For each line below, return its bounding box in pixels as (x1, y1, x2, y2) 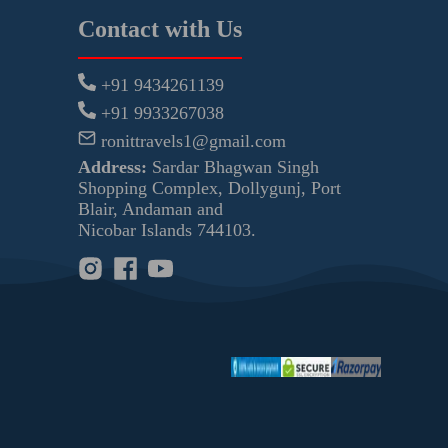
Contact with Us (78, 15, 243, 42)
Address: (78, 156, 148, 177)
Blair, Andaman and (78, 198, 224, 219)
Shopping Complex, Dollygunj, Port (78, 177, 342, 198)
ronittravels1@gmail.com (96, 130, 287, 151)
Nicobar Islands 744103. (78, 219, 257, 240)
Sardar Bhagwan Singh (147, 156, 320, 177)
